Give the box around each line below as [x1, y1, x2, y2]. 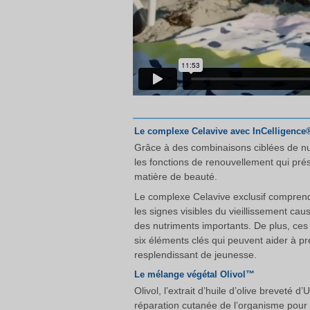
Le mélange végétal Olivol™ [134, 269, 255, 280]
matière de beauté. [134, 171, 217, 182]
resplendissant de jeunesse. [134, 249, 257, 260]
